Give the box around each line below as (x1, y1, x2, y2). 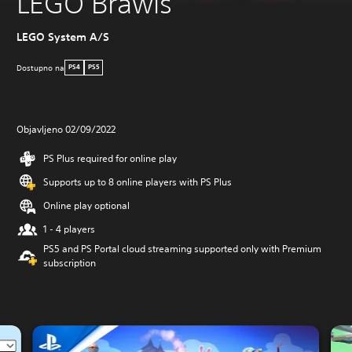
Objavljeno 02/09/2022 (16, 123, 115, 137)
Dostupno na (16, 61, 64, 74)
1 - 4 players (43, 222, 95, 236)
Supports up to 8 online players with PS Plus (43, 175, 232, 189)
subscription (43, 256, 96, 270)
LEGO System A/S (16, 30, 109, 45)
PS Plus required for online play (43, 152, 177, 166)
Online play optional (43, 199, 130, 213)
